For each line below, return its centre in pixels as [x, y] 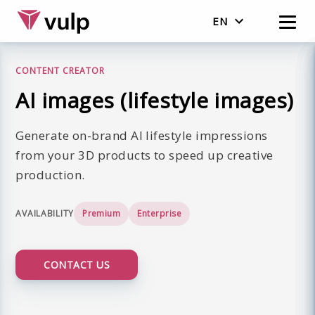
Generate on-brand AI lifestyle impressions [142, 135]
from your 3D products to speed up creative [144, 155]
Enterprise [160, 213]
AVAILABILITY [45, 213]
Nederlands [244, 50]
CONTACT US [77, 265]
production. [50, 175]
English [233, 83]
